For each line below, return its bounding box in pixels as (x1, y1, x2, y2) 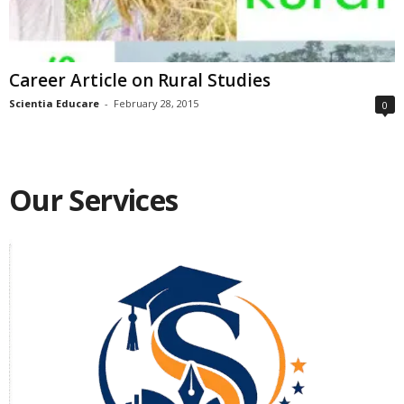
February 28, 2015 (114, 96, 198, 111)
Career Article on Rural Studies (9, 69, 271, 93)
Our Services (9, 180, 179, 220)
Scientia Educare (9, 96, 99, 111)
